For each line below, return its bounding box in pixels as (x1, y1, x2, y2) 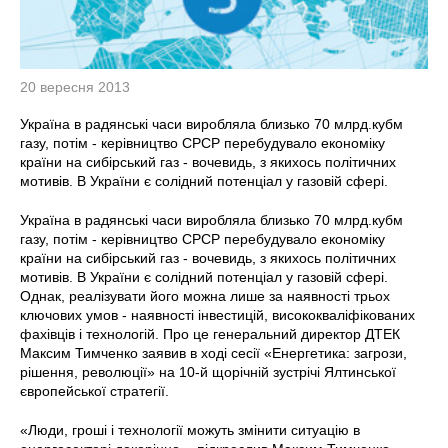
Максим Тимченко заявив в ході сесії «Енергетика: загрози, (20, 344, 407, 361)
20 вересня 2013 (20, 78, 130, 95)
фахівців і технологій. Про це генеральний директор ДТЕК (20, 325, 400, 342)
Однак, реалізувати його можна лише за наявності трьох (20, 287, 390, 304)
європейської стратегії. (20, 382, 169, 399)
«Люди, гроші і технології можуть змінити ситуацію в (20, 421, 360, 438)
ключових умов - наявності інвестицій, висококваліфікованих (20, 306, 415, 323)
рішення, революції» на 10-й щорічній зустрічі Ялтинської (20, 363, 396, 380)
